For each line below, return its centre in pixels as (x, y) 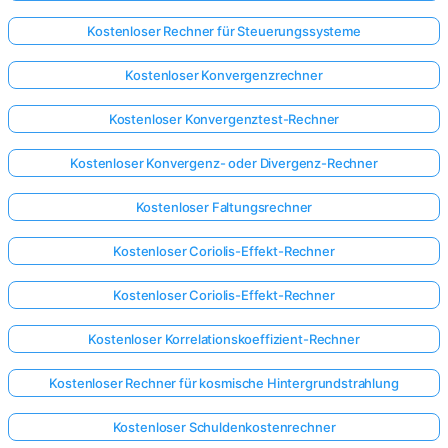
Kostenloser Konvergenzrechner (224, 75)
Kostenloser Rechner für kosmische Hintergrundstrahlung (224, 383)
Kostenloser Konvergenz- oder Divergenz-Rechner (224, 163)
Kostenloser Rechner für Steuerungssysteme (224, 31)
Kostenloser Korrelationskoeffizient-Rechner (224, 339)
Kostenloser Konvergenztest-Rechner (224, 119)
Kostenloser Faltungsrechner (224, 207)
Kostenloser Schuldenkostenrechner (224, 427)
